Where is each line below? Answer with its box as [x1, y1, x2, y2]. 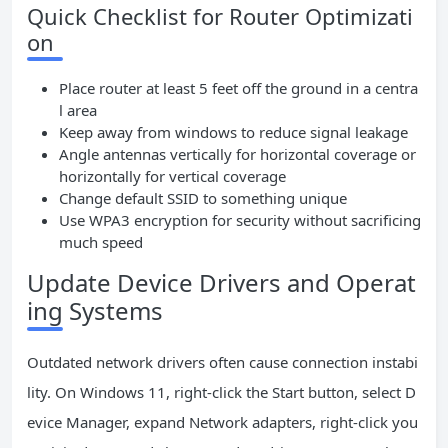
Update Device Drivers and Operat [27, 266, 416, 299]
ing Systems [27, 294, 163, 327]
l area [59, 100, 97, 120]
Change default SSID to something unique [59, 188, 347, 208]
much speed [59, 232, 143, 252]
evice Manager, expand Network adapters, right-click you [27, 412, 418, 432]
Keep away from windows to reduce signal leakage [59, 122, 408, 142]
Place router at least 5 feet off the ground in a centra [59, 78, 418, 98]
